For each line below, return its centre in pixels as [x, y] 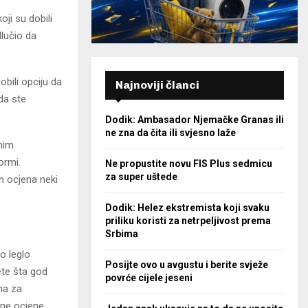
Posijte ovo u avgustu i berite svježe [187, 265]
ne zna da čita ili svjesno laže [170, 133]
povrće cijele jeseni [149, 278]
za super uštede [141, 177]
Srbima [122, 234]
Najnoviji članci [157, 85]
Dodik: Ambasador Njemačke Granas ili [195, 120]
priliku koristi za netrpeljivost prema [188, 221]
